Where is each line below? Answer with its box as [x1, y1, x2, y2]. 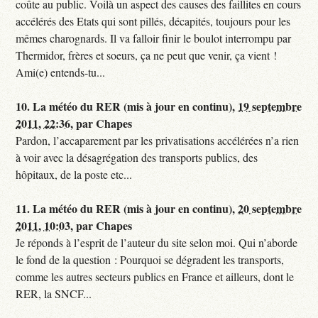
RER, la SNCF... [16, 286, 92, 302]
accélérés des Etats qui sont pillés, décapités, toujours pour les [16, 13, 291, 29]
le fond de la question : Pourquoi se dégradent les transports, [16, 252, 285, 268]
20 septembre [238, 200, 302, 217]
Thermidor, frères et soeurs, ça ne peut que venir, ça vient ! [16, 48, 278, 63]
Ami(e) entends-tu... [16, 65, 106, 80]
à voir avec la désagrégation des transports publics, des [16, 150, 258, 165]
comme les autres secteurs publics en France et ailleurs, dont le [16, 269, 295, 285]
